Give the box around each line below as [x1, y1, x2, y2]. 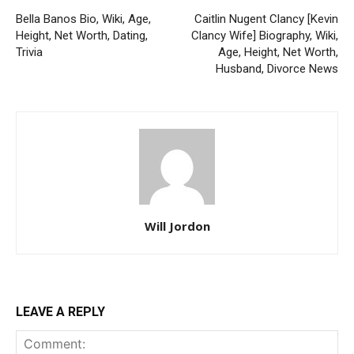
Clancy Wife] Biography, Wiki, [191, 28, 338, 43]
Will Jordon [144, 218, 210, 235]
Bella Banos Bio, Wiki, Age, [16, 12, 151, 27]
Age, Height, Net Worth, [218, 45, 338, 60]
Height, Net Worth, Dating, [16, 28, 148, 43]
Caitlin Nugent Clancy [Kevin [194, 12, 338, 27]
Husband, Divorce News [216, 62, 338, 77]
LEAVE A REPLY [16, 304, 105, 320]
